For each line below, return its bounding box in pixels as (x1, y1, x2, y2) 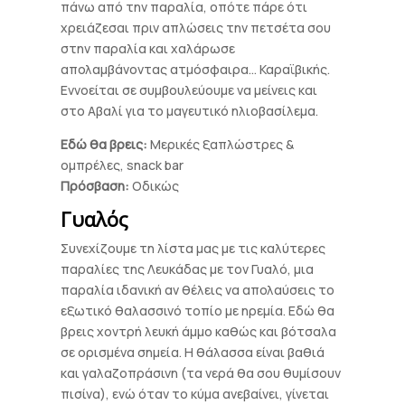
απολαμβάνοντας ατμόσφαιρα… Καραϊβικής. (61, 61, 331, 78)
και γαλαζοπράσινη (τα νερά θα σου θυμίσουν (61, 364, 342, 381)
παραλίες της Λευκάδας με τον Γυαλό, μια (61, 260, 315, 278)
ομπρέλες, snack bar (61, 156, 184, 174)
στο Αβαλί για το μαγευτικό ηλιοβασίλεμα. (61, 102, 319, 119)
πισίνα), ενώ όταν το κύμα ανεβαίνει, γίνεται (61, 385, 330, 402)
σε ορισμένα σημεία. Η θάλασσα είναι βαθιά (61, 344, 325, 361)
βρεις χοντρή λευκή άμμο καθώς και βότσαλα (61, 323, 337, 340)
